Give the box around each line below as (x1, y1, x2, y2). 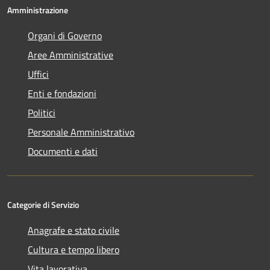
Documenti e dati (28, 143, 98, 159)
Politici (28, 105, 55, 120)
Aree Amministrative (28, 47, 113, 62)
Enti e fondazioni (28, 86, 96, 101)
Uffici (28, 66, 49, 81)
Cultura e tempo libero (28, 242, 119, 257)
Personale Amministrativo (28, 124, 134, 139)
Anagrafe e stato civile (28, 222, 119, 237)
